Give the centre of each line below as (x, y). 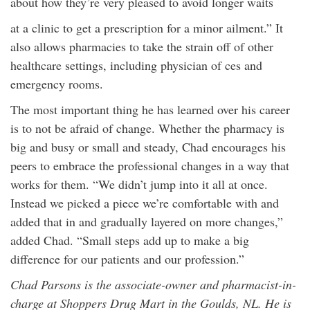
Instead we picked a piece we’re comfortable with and (145, 203)
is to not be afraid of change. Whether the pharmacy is (147, 128)
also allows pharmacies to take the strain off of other (142, 46)
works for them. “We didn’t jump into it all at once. (139, 184)
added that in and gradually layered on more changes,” (147, 221)
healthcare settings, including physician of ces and (136, 65)
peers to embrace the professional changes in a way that (150, 165)
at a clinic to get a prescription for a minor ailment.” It (147, 28)
